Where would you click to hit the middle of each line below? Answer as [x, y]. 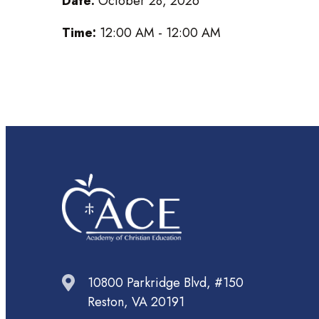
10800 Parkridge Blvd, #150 [166, 283]
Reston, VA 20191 [136, 302]
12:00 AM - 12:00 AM [160, 32]
